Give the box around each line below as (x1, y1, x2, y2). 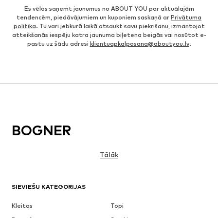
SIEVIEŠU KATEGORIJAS (12, 183, 86, 191)
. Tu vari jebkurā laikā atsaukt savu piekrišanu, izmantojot (36, 22, 205, 30)
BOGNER (12, 122, 71, 139)
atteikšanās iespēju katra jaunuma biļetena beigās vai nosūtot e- (12, 31, 206, 39)
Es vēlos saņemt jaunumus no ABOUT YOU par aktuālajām (24, 5, 194, 13)
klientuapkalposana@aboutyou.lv (90, 40, 189, 48)
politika (13, 22, 36, 30)
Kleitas (12, 202, 33, 210)
